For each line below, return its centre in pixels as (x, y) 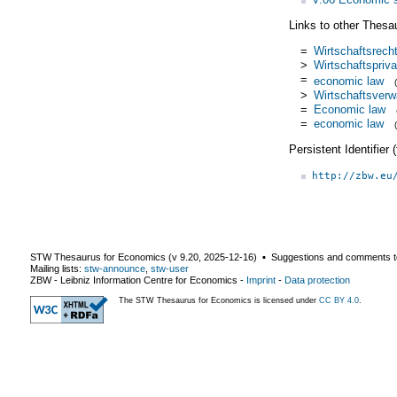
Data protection (317, 280)
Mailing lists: (57, 268)
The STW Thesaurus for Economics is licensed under (219, 300)
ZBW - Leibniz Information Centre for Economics (134, 280)
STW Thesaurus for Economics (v (105, 257)
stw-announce (115, 268)
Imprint (261, 280)
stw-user (170, 268)
